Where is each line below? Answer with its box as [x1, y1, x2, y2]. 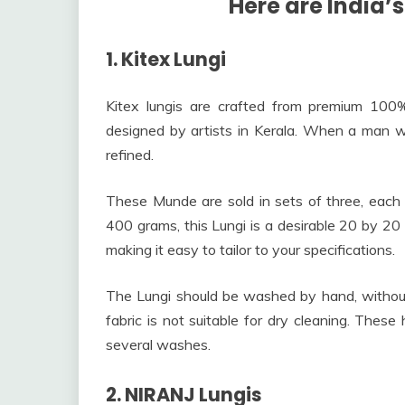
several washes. [106, 334, 211, 353]
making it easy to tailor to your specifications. [106, 240, 395, 259]
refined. [106, 145, 154, 164]
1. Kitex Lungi [106, 45, 226, 72]
